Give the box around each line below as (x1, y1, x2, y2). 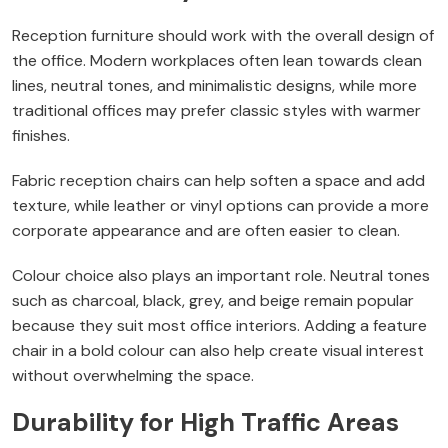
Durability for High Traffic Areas (12, 406, 399, 440)
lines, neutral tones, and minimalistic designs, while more (12, 75, 417, 97)
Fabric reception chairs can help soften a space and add (12, 170, 425, 192)
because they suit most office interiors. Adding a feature (12, 315, 427, 337)
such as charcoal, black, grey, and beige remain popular (12, 290, 414, 312)
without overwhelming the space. (12, 365, 254, 387)
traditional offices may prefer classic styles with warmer (12, 100, 421, 122)
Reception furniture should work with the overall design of (12, 25, 434, 47)
